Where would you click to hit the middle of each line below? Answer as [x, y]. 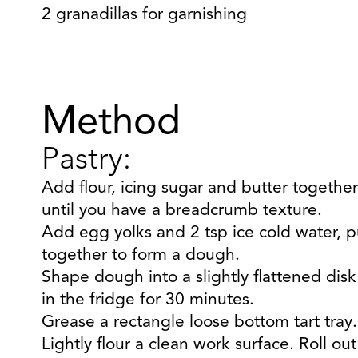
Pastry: [86, 161]
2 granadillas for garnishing [144, 15]
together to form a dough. [141, 255]
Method [111, 123]
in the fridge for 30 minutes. [148, 300]
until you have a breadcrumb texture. [182, 211]
